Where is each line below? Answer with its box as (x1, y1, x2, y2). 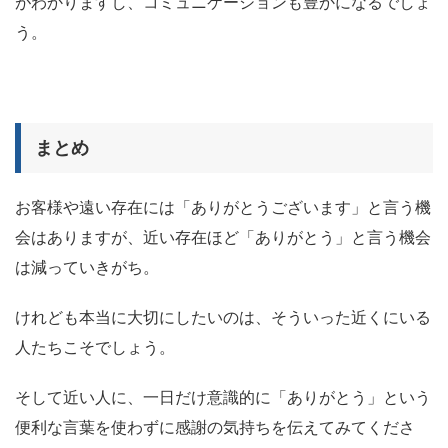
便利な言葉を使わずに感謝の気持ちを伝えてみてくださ (15, 419, 415, 437)
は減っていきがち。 (15, 259, 159, 277)
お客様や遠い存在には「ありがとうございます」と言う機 (15, 199, 431, 217)
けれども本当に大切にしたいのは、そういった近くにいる (15, 309, 431, 327)
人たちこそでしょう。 (15, 339, 175, 357)
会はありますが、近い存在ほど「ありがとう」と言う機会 (15, 229, 431, 247)
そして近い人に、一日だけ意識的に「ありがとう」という (15, 389, 431, 407)
